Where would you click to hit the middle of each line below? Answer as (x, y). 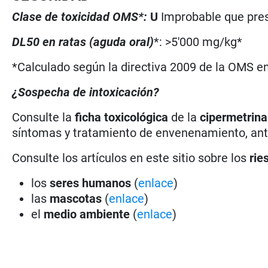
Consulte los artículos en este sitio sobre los (131, 158)
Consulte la (44, 117)
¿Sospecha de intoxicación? (86, 92)
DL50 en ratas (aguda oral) (83, 42)
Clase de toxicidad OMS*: (81, 16)
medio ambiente (89, 214)
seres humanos (91, 183)
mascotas (77, 198)
